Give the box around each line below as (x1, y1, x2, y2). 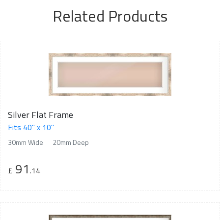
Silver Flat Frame (8, 108, 73, 121)
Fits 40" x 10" (8, 121, 54, 133)
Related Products (53, 3, 167, 27)
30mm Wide (8, 137, 43, 147)
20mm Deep (53, 137, 89, 147)
